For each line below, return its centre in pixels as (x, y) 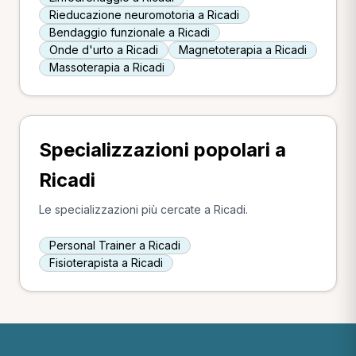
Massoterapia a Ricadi (107, 67)
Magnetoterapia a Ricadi (243, 50)
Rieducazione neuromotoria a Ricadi (144, 15)
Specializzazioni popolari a (163, 150)
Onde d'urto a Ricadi (104, 50)
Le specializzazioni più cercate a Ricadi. (143, 209)
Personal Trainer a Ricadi (115, 245)
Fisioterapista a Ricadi (106, 263)
